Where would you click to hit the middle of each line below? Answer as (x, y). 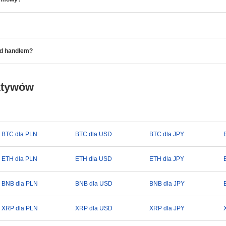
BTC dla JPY (166, 134)
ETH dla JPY (166, 159)
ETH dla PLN (19, 159)
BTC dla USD (94, 134)
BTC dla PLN (19, 134)
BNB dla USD (94, 184)
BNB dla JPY (167, 184)
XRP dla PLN (19, 208)
